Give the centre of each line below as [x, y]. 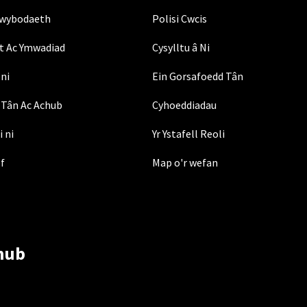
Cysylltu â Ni [181, 47]
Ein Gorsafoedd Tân [198, 76]
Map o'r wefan [185, 162]
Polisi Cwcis [180, 19]
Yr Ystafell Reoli [189, 134]
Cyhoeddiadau [185, 105]
